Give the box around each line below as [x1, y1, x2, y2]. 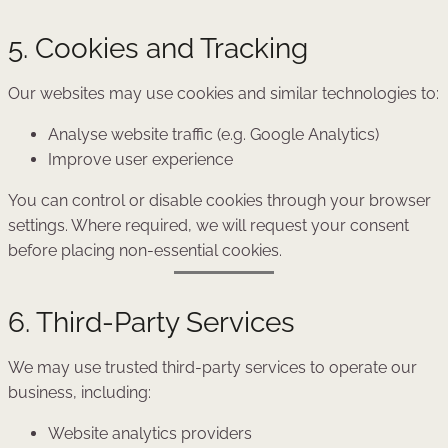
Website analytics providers [48, 424, 252, 443]
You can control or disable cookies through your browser [8, 191, 431, 210]
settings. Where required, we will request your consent [8, 216, 409, 235]
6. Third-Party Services [8, 306, 295, 339]
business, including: [8, 383, 151, 402]
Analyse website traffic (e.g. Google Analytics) [48, 125, 379, 144]
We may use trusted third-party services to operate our [8, 358, 417, 377]
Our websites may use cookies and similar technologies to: [8, 84, 439, 103]
